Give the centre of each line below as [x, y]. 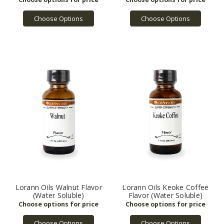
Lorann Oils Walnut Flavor [58, 187]
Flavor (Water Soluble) [165, 195]
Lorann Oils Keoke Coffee [165, 187]
